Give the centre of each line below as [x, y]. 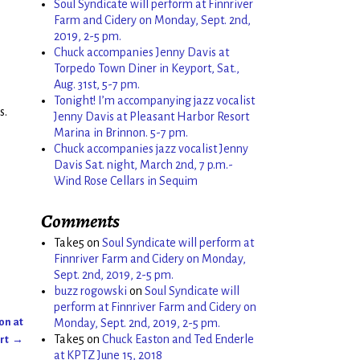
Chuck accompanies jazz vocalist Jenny [151, 148]
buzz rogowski [90, 290]
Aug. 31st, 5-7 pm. [97, 84]
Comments [80, 221]
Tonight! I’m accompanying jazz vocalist [154, 100]
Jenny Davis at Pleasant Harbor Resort [151, 116]
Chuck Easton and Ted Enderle [178, 339]
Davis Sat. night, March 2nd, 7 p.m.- [143, 164]
